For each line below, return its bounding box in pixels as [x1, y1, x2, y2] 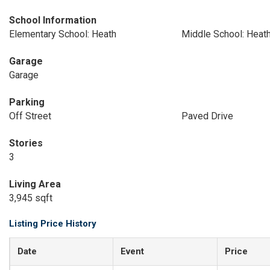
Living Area [9, 178, 61, 190]
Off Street [9, 110, 51, 122]
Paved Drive [181, 110, 233, 122]
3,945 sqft [9, 192, 52, 204]
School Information [9, 14, 96, 26]
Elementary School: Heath [9, 28, 116, 40]
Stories [9, 137, 43, 149]
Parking [9, 96, 45, 108]
